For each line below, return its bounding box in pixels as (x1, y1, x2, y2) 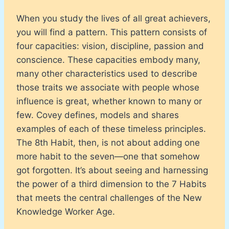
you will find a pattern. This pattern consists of (16, 27, 207, 37)
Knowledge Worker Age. (16, 206, 115, 217)
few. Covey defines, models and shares (16, 109, 179, 120)
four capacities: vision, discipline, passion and (16, 40, 204, 51)
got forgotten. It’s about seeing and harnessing (16, 165, 208, 175)
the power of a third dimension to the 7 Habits (16, 178, 207, 189)
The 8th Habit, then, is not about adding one (16, 137, 200, 148)
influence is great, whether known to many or (16, 96, 202, 106)
